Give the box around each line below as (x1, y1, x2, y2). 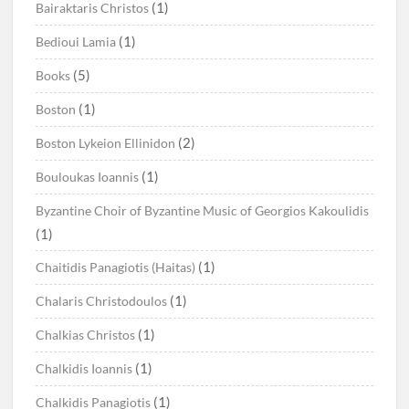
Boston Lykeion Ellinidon (36, 135, 176, 152)
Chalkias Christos (36, 327, 136, 343)
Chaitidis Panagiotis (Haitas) (36, 259, 196, 276)
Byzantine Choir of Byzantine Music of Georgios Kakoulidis (36, 203, 370, 219)
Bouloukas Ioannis (36, 169, 140, 185)
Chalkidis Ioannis (36, 361, 133, 377)
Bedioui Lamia (36, 34, 117, 50)
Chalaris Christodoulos (36, 293, 168, 309)
